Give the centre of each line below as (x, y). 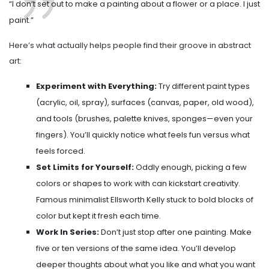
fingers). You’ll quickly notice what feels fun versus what (143, 135)
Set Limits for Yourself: (85, 168)
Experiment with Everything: (96, 86)
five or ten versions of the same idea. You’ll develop (136, 249)
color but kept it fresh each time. (98, 216)
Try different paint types (203, 86)
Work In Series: (68, 232)
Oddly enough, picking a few (190, 168)
